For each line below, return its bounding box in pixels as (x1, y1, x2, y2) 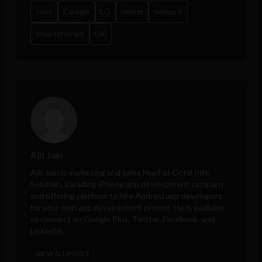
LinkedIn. (30, 226, 64, 236)
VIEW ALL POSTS (36, 249, 88, 258)
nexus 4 (154, 6, 182, 17)
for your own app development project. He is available (30, 202, 225, 213)
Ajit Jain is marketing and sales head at (30, 167, 172, 178)
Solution (30, 179, 61, 189)
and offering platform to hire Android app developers (30, 191, 222, 201)
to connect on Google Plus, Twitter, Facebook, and (30, 214, 215, 225)
